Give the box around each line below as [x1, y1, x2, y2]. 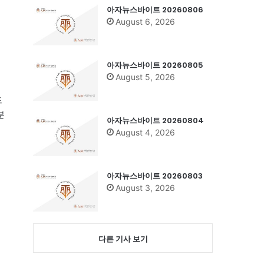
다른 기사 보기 [98, 233, 148, 243]
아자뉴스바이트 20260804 [107, 114, 204, 126]
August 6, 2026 [115, 16, 175, 27]
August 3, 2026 [115, 182, 175, 193]
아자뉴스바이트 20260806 [107, 4, 203, 15]
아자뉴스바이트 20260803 [107, 170, 203, 181]
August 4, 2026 [115, 127, 175, 137]
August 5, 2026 [115, 71, 175, 82]
